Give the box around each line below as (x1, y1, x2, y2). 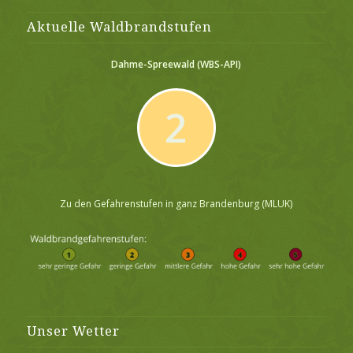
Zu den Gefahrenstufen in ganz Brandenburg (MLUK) (60, 197, 293, 210)
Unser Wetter (26, 324, 120, 340)
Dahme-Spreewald (111, 58, 198, 72)
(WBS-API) (197, 58, 242, 72)
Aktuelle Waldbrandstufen (26, 20, 212, 35)
